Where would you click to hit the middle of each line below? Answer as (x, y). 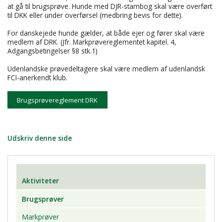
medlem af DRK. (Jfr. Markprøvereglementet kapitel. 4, (92, 42)
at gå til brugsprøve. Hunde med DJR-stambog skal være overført (110, 6)
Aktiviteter (40, 181)
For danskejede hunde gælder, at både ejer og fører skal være (106, 33)
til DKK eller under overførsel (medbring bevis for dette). (96, 15)
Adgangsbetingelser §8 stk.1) (53, 51)
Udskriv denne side (40, 138)
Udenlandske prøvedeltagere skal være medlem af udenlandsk (106, 69)
